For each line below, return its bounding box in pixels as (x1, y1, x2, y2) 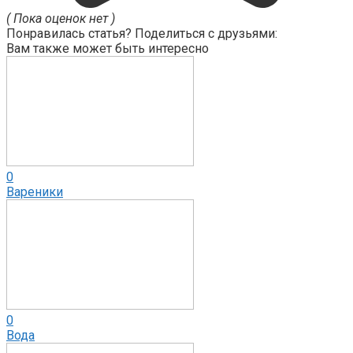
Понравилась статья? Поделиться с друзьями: (6, 25, 277, 41)
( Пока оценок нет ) (6, 10, 115, 26)
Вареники (6, 184, 63, 199)
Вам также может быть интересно (6, 40, 209, 56)
